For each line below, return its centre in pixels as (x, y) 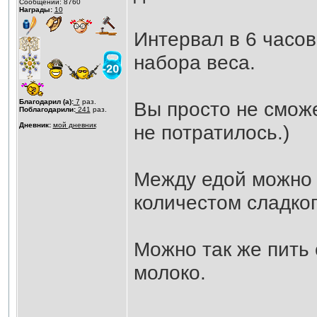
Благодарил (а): (46, 102)
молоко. (169, 272)
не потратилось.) (211, 132)
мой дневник (74, 125)
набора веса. (194, 62)
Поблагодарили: (47, 109)
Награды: (35, 10)
